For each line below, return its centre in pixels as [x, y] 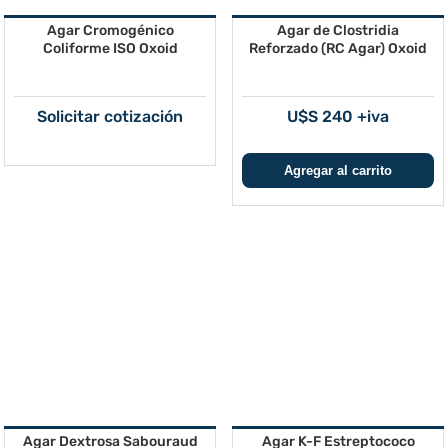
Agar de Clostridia [338, 30]
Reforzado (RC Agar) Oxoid [338, 48]
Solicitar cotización [109, 116]
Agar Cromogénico [110, 30]
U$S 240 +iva [337, 116]
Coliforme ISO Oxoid [110, 48]
